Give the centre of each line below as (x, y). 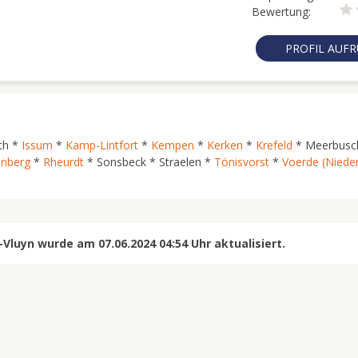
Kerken (225, 145)
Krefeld (274, 145)
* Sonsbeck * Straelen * (149, 162)
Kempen (173, 145)
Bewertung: (281, 12)
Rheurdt (64, 162)
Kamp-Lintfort (102, 145)
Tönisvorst (242, 162)
